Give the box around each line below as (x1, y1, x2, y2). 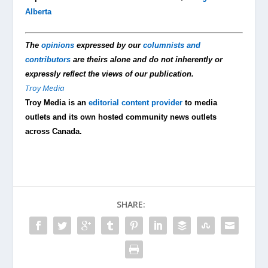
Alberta (25, 7, 52, 17)
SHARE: (117, 198, 145, 210)
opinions (41, 40, 75, 50)
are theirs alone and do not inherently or (71, 54, 223, 64)
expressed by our (74, 40, 144, 50)
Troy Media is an (25, 98, 89, 107)
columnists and (143, 40, 201, 50)
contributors (25, 54, 71, 64)
